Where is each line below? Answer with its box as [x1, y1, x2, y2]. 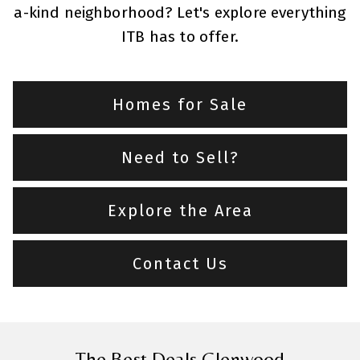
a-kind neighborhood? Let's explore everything [14, 2, 346, 22]
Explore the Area [107, 200, 253, 220]
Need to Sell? [121, 147, 239, 167]
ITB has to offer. [121, 27, 239, 46]
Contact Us [132, 253, 228, 273]
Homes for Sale [112, 94, 247, 114]
